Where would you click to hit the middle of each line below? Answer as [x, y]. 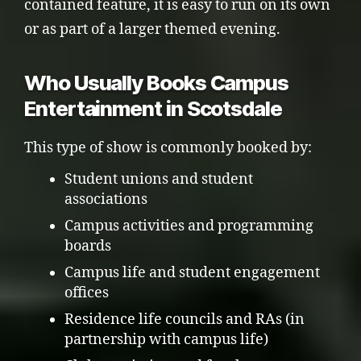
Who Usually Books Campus [157, 82]
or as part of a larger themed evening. [152, 29]
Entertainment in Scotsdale [153, 108]
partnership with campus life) [166, 339]
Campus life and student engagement [192, 272]
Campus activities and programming [189, 226]
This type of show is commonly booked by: [168, 147]
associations [106, 199]
